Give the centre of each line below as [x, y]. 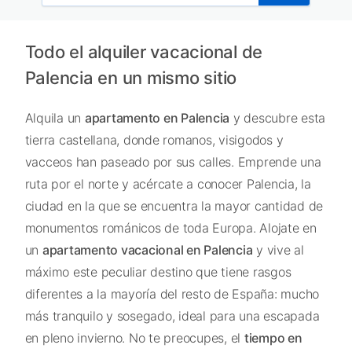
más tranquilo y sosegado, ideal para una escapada [172, 315]
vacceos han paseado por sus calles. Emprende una [173, 161]
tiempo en [273, 337]
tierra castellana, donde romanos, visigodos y [154, 139]
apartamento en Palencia [157, 117]
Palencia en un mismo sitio [130, 77]
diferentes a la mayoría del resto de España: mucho [172, 293]
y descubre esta [277, 117]
